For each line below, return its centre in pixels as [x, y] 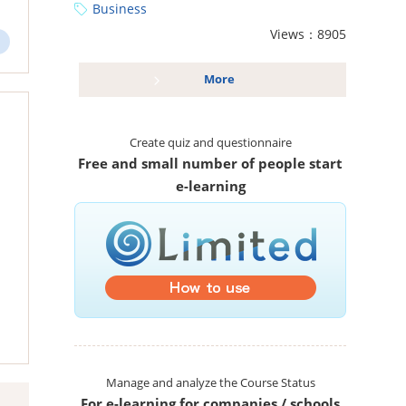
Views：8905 [308, 34]
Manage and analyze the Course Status [210, 383]
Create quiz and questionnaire [210, 143]
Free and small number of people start [210, 164]
